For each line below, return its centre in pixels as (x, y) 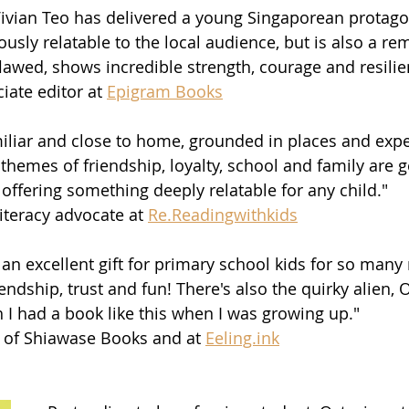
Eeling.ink (242, 337)
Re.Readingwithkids (223, 214)
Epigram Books (165, 91)
